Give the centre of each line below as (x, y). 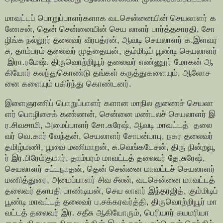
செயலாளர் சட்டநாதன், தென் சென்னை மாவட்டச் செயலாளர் (111, 169)
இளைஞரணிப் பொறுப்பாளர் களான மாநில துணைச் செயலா (109, 103)
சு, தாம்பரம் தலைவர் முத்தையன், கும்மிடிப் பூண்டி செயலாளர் (111, 51)
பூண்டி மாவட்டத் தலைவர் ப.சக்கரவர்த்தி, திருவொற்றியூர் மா (111, 202)
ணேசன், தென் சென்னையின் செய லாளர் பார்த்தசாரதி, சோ (110, 29)
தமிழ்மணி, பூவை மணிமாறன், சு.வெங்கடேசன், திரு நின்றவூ (110, 147)
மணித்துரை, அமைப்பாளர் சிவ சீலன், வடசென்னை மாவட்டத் (111, 180)
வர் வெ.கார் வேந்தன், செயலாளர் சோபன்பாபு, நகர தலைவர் (110, 136)
